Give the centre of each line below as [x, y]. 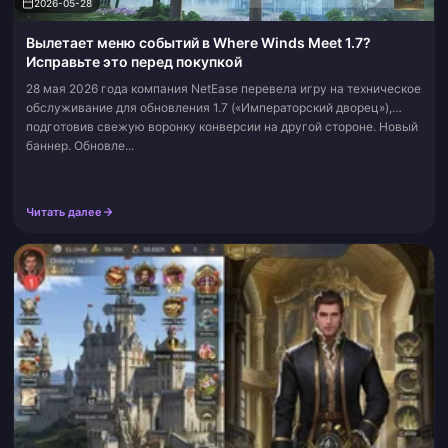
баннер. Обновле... [80, 145]
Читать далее [64, 212]
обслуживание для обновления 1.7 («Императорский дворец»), [209, 107]
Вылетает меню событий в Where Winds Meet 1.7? [198, 42]
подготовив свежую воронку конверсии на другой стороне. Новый [222, 126]
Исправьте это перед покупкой [134, 61]
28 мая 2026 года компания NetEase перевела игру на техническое [223, 88]
